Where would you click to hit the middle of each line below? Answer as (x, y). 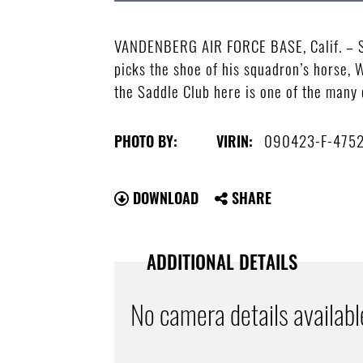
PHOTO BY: (146, 141)
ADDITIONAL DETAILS (222, 261)
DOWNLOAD (164, 197)
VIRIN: (235, 141)
